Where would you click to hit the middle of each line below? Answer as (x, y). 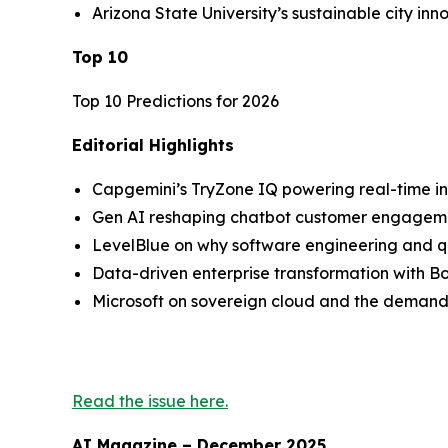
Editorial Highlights (153, 144)
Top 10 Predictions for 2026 (175, 100)
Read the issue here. (150, 400)
